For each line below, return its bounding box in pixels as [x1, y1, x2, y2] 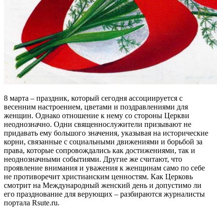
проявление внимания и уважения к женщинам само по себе [4, 163, 205, 172]
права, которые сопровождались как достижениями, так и [4, 146, 195, 155]
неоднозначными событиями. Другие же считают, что [4, 155, 182, 163]
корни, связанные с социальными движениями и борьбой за [4, 137, 202, 146]
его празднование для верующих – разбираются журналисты [4, 189, 205, 198]
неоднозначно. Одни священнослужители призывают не [4, 120, 191, 128]
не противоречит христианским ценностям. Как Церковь [4, 172, 193, 181]
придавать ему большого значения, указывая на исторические [4, 128, 208, 137]
